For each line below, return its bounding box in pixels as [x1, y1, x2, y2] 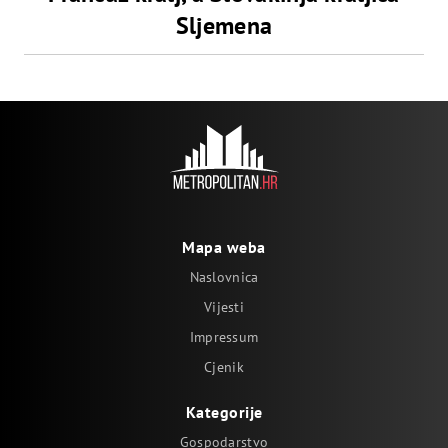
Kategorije [185, 402, 263, 422]
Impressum [189, 328, 259, 346]
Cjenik [204, 358, 244, 376]
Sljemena [175, 9, 273, 41]
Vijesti [203, 298, 245, 316]
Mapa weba [182, 237, 266, 257]
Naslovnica [189, 268, 259, 286]
